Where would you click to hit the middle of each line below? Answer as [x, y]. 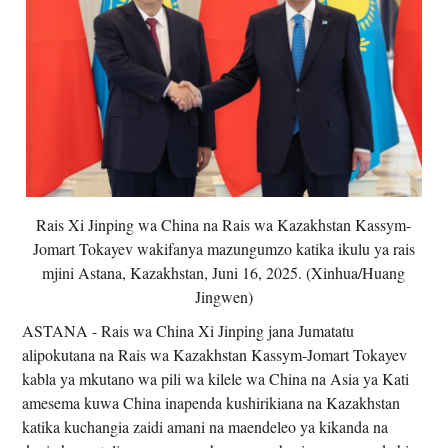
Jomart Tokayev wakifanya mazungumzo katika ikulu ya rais [223, 248]
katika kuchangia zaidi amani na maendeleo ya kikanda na [205, 426]
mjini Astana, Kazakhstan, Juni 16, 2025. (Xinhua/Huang [224, 272]
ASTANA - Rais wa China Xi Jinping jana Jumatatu [188, 330]
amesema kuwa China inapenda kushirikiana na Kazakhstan [211, 402]
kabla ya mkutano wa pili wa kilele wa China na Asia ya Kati [216, 378]
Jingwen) [223, 296]
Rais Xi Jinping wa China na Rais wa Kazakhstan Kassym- [224, 224]
